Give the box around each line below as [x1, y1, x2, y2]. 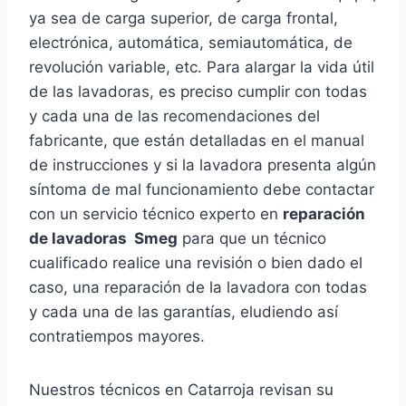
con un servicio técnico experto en [29, 205, 283, 224]
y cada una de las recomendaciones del [29, 107, 320, 126]
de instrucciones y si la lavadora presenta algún [29, 156, 376, 175]
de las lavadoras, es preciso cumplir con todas [29, 82, 367, 101]
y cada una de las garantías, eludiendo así [29, 303, 338, 322]
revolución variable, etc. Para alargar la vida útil [29, 58, 374, 77]
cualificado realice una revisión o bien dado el [29, 254, 362, 273]
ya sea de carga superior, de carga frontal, [29, 9, 338, 28]
